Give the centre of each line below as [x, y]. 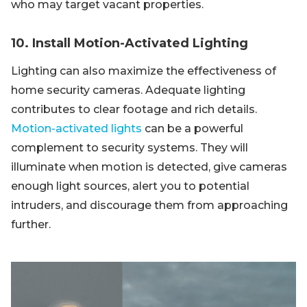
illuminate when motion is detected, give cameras [149, 167]
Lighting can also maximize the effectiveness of [144, 71]
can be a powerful [193, 128]
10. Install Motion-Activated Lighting [130, 43]
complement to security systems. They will [130, 148]
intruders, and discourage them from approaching [149, 205]
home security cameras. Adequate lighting [128, 90]
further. [31, 224]
